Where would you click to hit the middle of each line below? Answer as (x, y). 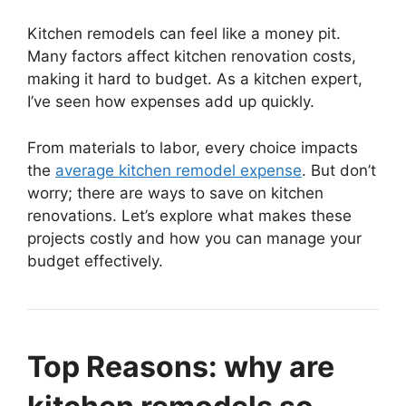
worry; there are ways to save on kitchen (175, 193)
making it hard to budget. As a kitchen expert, (195, 79)
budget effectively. (95, 261)
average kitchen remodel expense (179, 170)
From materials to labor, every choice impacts (193, 147)
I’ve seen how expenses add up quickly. (171, 102)
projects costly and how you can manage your (194, 238)
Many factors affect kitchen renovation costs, (192, 57)
